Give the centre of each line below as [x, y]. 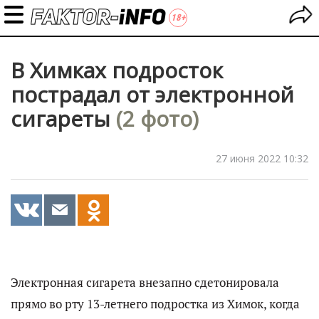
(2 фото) [157, 119]
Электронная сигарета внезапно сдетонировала [145, 283]
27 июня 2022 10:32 [262, 158]
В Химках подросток [117, 70]
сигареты [63, 119]
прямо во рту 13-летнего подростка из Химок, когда [155, 304]
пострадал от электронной [152, 94]
